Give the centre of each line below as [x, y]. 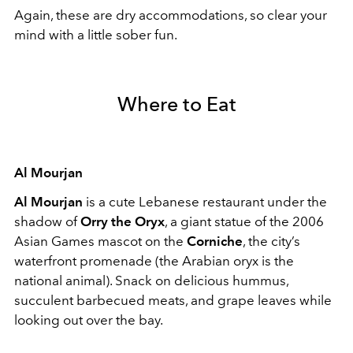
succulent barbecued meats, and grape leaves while [173, 301]
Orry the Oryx [123, 222]
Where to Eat [176, 104]
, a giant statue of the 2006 [244, 222]
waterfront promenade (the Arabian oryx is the [154, 261]
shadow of [47, 222]
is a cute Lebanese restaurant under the [205, 202]
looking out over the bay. [89, 320]
